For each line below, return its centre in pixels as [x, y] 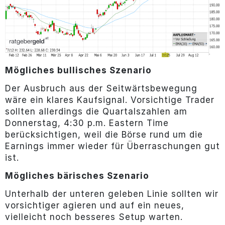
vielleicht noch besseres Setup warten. [94, 217]
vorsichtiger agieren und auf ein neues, [94, 206]
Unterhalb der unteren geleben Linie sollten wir [111, 194]
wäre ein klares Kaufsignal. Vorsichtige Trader [109, 100]
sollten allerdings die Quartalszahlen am [96, 112]
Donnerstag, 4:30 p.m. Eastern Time [87, 123]
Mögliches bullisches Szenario [78, 71]
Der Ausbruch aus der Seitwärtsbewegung [101, 89]
